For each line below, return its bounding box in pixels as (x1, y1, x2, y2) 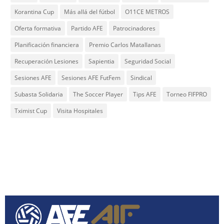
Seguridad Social (124, 56, 171, 65)
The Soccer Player (72, 89, 123, 98)
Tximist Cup (14, 106, 47, 115)
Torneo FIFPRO (166, 89, 207, 98)
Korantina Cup (14, 7, 54, 16)
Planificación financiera (14, 40, 79, 49)
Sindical (130, 73, 152, 82)
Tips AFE (132, 89, 156, 98)
